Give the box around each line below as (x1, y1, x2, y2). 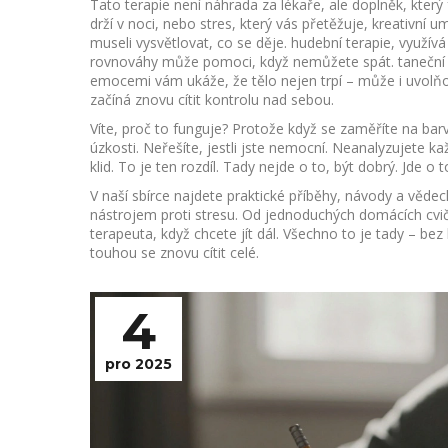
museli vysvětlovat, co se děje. (90, 33, 291, 52)
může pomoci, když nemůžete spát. (158, 52, 398, 71)
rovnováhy (90, 52, 158, 71)
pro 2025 (105, 355, 172, 373)
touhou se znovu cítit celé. (90, 243, 259, 262)
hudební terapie (291, 33, 391, 52)
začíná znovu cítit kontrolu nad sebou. (90, 90, 334, 109)
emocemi (90, 71, 151, 90)
